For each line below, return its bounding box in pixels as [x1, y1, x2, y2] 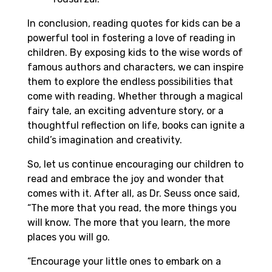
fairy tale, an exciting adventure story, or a [27, 104, 223, 117]
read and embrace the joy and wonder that [27, 172, 224, 185]
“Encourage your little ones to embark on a [27, 255, 221, 267]
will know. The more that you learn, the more [27, 216, 230, 228]
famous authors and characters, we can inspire [27, 61, 243, 73]
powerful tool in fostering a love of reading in [27, 32, 236, 44]
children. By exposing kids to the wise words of [27, 46, 243, 58]
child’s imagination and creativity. [27, 134, 185, 146]
